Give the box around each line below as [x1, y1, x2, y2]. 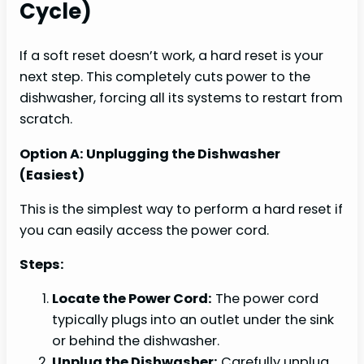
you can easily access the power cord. [19, 220, 269, 240]
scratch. [19, 110, 72, 129]
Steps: [19, 255, 64, 275]
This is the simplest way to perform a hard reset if [19, 199, 343, 219]
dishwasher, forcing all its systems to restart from [19, 89, 343, 108]
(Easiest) [19, 165, 84, 184]
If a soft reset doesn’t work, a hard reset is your [19, 46, 323, 66]
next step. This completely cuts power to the [19, 67, 310, 87]
